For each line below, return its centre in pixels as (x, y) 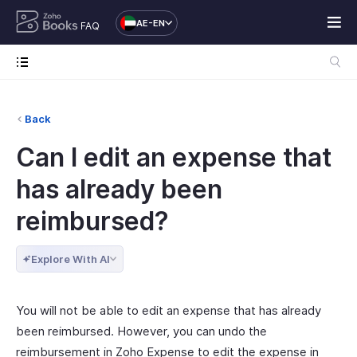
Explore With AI (71, 259)
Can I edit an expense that (174, 157)
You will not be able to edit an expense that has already (169, 310)
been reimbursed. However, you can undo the (141, 331)
